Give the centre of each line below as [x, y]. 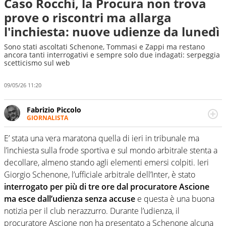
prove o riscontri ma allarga [88, 17]
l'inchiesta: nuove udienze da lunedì [112, 32]
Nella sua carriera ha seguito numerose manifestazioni [120, 127]
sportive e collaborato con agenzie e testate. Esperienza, [122, 136]
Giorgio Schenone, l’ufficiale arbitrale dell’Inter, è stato [100, 175]
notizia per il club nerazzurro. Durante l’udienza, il [92, 211]
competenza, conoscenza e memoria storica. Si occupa [119, 146]
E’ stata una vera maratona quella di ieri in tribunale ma [102, 138]
